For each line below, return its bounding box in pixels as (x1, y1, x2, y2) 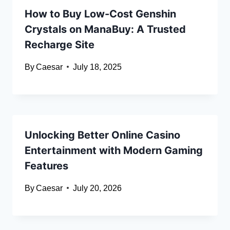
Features (25, 159, 68, 172)
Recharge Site (25, 38, 94, 51)
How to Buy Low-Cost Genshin (25, 7, 176, 20)
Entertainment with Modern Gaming (25, 144, 203, 157)
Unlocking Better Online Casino (25, 128, 180, 141)
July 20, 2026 (73, 183, 122, 193)
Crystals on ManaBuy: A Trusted (25, 23, 186, 35)
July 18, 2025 (73, 62, 122, 71)
